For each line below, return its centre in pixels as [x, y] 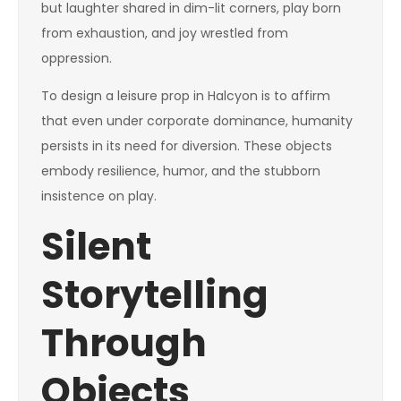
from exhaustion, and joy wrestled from [165, 33]
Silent [96, 247]
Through [124, 343]
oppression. [77, 58]
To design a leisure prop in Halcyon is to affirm [186, 96]
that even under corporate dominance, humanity [197, 121]
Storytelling [155, 295]
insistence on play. [99, 196]
